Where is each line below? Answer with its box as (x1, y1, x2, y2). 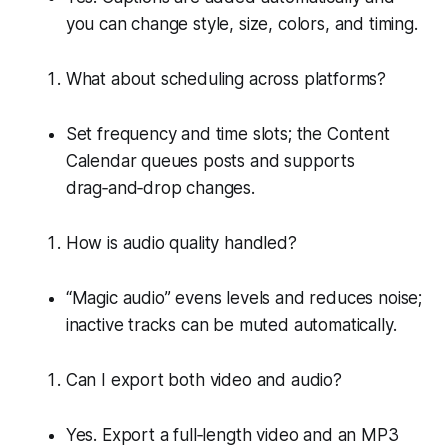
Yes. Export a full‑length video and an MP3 (65, 424, 399, 445)
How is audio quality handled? (65, 232, 297, 253)
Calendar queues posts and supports (65, 150, 355, 171)
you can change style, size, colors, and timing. (65, 13, 418, 34)
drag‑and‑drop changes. (65, 177, 255, 198)
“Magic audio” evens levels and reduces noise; (65, 287, 423, 308)
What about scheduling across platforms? (65, 68, 387, 89)
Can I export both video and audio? (65, 369, 342, 390)
